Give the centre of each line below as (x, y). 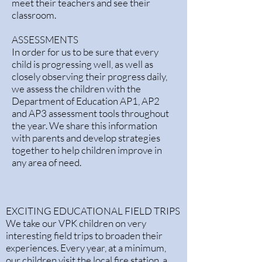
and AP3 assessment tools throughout (90, 113)
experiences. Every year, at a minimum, (86, 248)
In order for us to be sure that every (85, 52)
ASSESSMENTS (45, 39)
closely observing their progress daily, (89, 76)
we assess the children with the (76, 89)
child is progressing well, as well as (82, 64)
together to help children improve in (87, 150)
